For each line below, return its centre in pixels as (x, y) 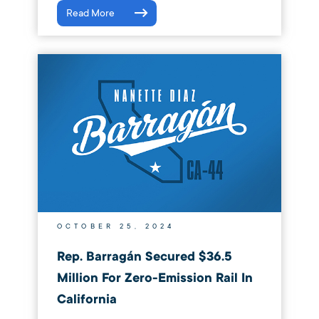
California (87, 300)
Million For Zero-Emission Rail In (155, 278)
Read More (90, 13)
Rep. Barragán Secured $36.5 (144, 257)
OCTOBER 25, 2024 (116, 226)
